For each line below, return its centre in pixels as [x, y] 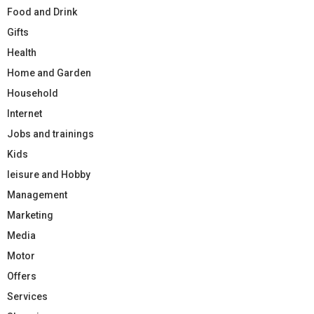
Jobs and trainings [50, 134]
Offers [22, 276]
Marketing [30, 215]
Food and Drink [42, 12]
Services [27, 296]
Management [37, 194]
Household [33, 93]
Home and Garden [49, 73]
